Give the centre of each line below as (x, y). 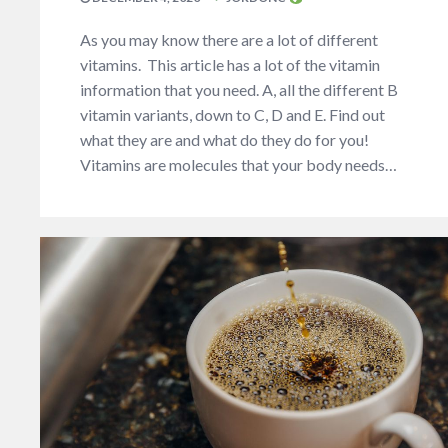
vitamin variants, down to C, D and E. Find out (232, 115)
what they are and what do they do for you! (224, 140)
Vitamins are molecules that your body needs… (238, 165)
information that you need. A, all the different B (239, 90)
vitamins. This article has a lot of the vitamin (230, 65)
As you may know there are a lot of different (229, 40)
